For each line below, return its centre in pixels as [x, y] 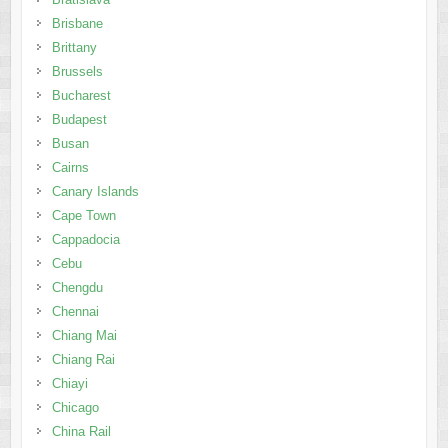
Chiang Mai [84, 335]
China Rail [81, 431]
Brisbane [77, 23]
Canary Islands [95, 191]
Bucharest [81, 95]
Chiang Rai [83, 359]
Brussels [77, 71]
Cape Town [83, 215]
